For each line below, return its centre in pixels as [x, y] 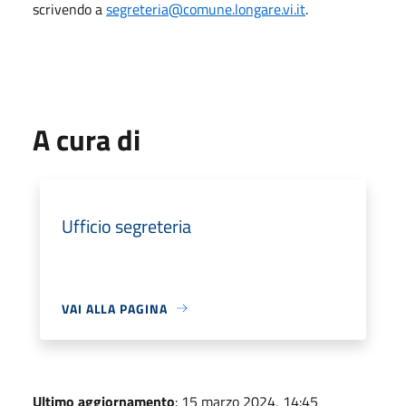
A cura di [87, 139]
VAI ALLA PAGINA [115, 308]
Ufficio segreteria [126, 226]
